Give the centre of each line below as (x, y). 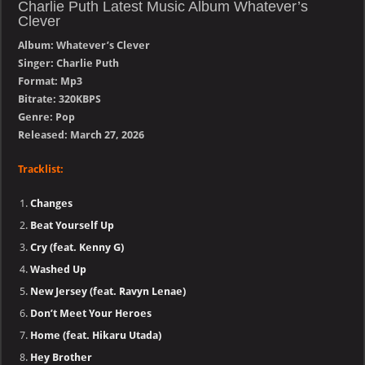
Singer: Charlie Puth (69, 64)
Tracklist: (41, 169)
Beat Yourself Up (73, 226)
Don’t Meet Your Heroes (91, 314)
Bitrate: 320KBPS (60, 99)
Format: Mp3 (51, 81)
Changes (52, 204)
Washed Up (59, 270)
